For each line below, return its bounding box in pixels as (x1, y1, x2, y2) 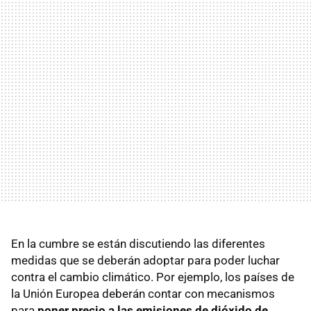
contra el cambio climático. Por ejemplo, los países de (11, 269, 294, 284)
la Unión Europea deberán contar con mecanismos (11, 286, 275, 301)
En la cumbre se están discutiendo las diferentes (11, 236, 265, 251)
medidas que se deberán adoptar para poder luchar (11, 253, 280, 267)
